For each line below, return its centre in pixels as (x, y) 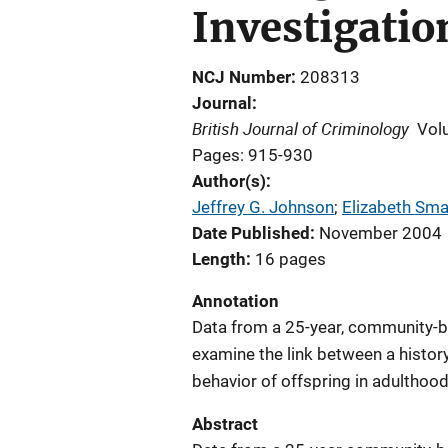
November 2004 (380, 233)
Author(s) (229, 181)
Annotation (235, 301)
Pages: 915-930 (252, 155)
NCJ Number (241, 77)
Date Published (251, 233)
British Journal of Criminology (300, 128)
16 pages (290, 259)
